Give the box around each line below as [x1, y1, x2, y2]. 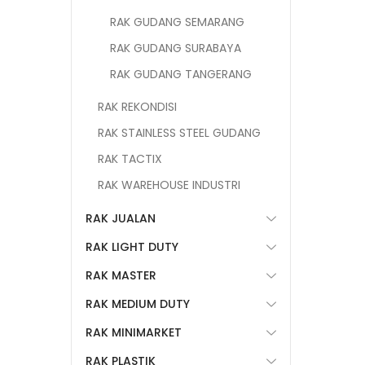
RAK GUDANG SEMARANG [110, 14, 244, 30]
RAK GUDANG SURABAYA [110, 40, 241, 56]
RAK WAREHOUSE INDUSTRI [98, 177, 240, 193]
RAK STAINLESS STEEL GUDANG [98, 125, 261, 141]
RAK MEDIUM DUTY [86, 296, 190, 312]
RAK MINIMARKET [86, 324, 182, 341]
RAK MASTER [86, 267, 156, 284]
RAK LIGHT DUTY [86, 239, 178, 255]
